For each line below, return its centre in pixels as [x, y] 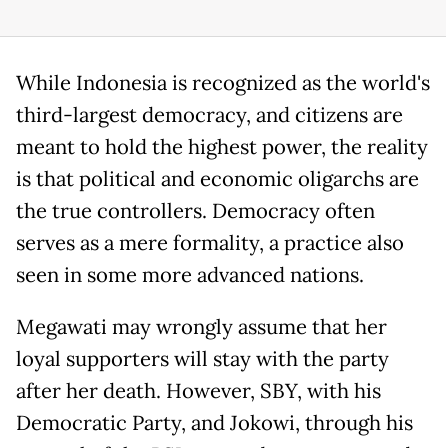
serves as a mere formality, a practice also [210, 243]
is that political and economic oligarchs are [217, 179]
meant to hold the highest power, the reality [222, 147]
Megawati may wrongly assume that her [201, 327]
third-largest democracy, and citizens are [209, 115]
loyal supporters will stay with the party [202, 359]
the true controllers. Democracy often [195, 211]
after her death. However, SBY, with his [198, 391]
